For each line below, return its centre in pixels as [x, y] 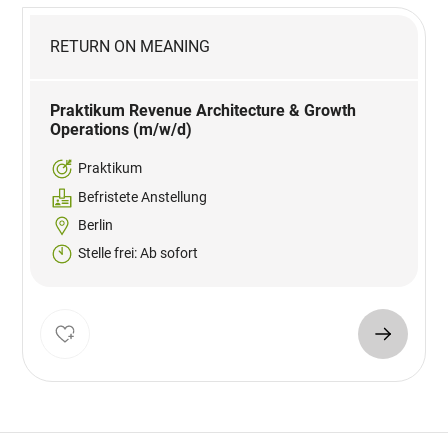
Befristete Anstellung [143, 197]
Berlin [96, 225]
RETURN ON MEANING [130, 47]
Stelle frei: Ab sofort [138, 253]
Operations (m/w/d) [121, 130]
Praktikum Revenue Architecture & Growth [203, 111]
